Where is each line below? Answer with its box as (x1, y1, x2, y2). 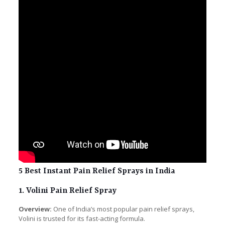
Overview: (18, 204, 52, 214)
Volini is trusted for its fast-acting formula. (18, 214, 145, 223)
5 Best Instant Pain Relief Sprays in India (18, 167, 175, 176)
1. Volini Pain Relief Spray (18, 186, 117, 196)
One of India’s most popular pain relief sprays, (51, 204, 194, 214)
